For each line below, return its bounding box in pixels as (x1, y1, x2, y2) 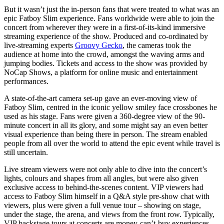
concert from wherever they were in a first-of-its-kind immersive (4, 23, 205, 32)
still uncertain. (4, 148, 48, 157)
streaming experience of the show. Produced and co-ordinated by (4, 32, 208, 41)
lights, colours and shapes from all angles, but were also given (4, 174, 198, 183)
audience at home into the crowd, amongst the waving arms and (4, 50, 204, 59)
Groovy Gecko (75, 41, 122, 50)
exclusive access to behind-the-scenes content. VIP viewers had (4, 183, 203, 192)
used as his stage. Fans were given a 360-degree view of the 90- (4, 112, 205, 121)
